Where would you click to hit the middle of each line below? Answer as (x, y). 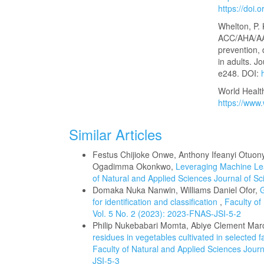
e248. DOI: (240, 73)
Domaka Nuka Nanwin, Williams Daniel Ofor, (176, 190)
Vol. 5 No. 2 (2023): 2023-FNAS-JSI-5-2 (167, 213)
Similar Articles (115, 134)
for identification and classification (156, 202)
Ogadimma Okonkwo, (134, 166)
